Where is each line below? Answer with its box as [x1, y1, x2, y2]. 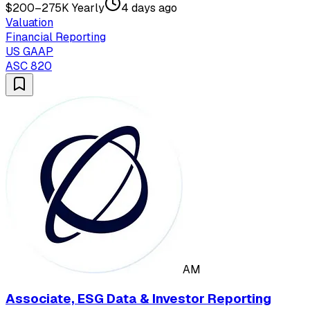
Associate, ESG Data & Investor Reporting [6, 289, 271, 307]
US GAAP [6, 44, 53, 59]
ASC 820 [6, 58, 52, 73]
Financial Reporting [6, 29, 106, 44]
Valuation [6, 15, 53, 30]
